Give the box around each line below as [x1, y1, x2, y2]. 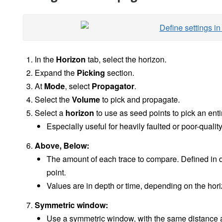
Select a [35, 107, 65, 119]
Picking [77, 67, 105, 79]
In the [35, 54, 56, 65]
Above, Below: [35, 140, 89, 152]
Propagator [92, 80, 134, 92]
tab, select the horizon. [86, 54, 166, 65]
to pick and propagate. [100, 94, 180, 106]
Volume [72, 94, 100, 106]
